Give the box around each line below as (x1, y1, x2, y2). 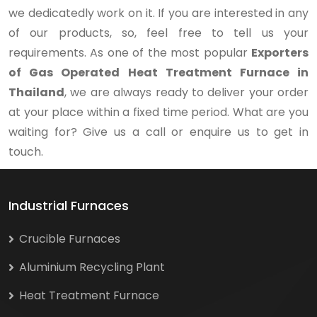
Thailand (8, 84, 64, 100)
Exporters (251, 45, 309, 61)
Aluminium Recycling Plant (19, 259, 165, 275)
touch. (8, 144, 43, 160)
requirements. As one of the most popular (8, 45, 251, 61)
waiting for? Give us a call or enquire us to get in (8, 124, 309, 140)
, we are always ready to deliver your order (64, 84, 309, 100)
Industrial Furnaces (8, 197, 129, 214)
